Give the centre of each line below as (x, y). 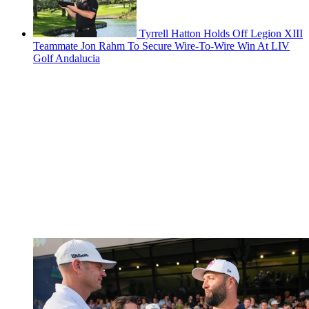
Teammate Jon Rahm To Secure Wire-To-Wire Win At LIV (161, 46)
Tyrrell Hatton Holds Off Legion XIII (221, 34)
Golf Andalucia (67, 59)
